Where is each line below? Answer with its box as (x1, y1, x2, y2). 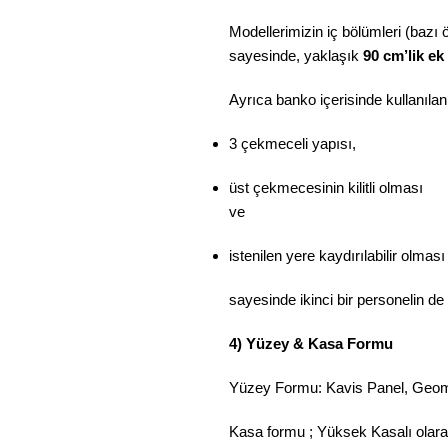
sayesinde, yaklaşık (229, 47, 363, 64)
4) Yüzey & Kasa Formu (229, 335, 393, 352)
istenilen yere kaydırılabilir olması (229, 247, 445, 264)
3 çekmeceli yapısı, (229, 135, 356, 152)
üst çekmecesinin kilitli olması (229, 179, 423, 196)
